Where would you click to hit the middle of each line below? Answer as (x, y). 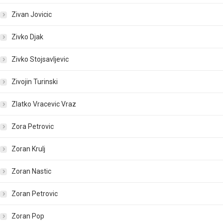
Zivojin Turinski (35, 82)
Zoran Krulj (28, 149)
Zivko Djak (27, 37)
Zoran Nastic (31, 171)
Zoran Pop (28, 216)
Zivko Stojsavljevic (40, 59)
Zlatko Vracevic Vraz (44, 104)
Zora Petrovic (33, 127)
